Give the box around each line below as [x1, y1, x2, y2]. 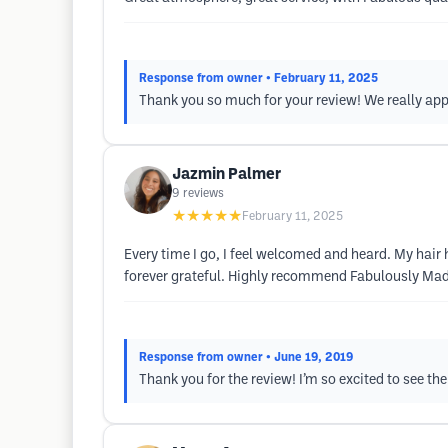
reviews [183, 188, 224, 199]
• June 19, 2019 [266, 352, 353, 363]
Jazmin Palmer [172, 167, 281, 182]
